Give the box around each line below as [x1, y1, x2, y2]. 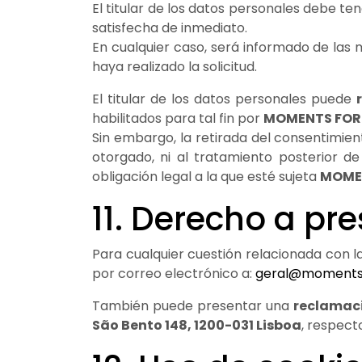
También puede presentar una [92, 296, 294, 315]
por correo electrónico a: [92, 263, 255, 283]
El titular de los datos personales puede [92, 89, 356, 108]
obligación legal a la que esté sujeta [92, 166, 320, 186]
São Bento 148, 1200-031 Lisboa [92, 315, 301, 335]
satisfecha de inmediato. [92, 18, 247, 37]
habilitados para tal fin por [92, 108, 263, 128]
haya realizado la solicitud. [92, 57, 257, 76]
